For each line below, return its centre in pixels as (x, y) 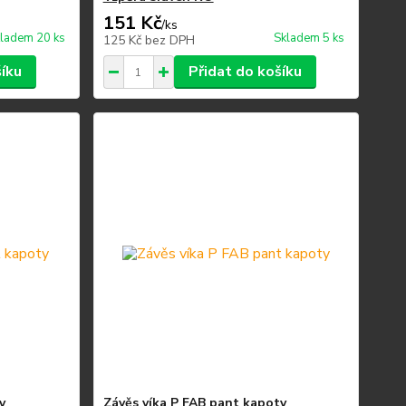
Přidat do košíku (245, 72)
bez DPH (169, 40)
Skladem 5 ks (309, 38)
